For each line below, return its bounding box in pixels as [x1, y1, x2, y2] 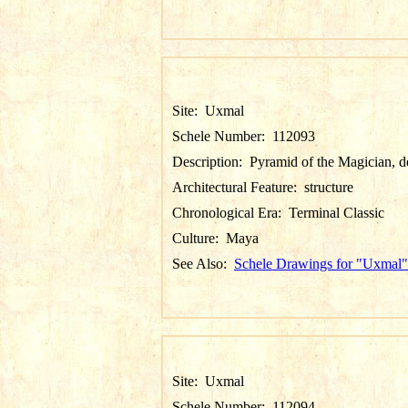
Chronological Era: [172, 205, 289, 220]
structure [304, 179, 353, 195]
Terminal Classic [289, 205, 384, 220]
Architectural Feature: [172, 179, 304, 195]
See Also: [172, 256, 234, 271]
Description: [172, 154, 250, 169]
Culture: [172, 230, 226, 246]
